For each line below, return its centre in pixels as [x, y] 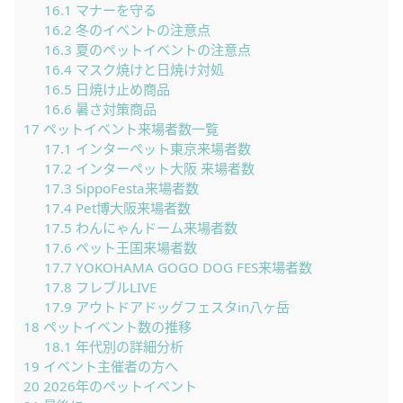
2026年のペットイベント [118, 386]
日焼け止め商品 [121, 90]
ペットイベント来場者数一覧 [129, 129]
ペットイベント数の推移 [116, 327]
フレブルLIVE [114, 287]
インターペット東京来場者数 [161, 149]
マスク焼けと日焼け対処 [148, 70]
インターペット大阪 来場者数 [163, 169]
